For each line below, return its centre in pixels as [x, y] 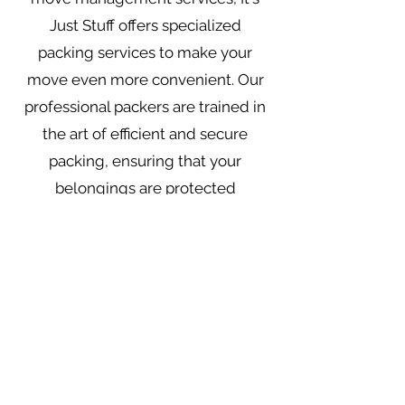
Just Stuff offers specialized [145, 25]
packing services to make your [145, 52]
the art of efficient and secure [145, 134]
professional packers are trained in [145, 107]
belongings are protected [145, 188]
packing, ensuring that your [145, 161]
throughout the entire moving [145, 215]
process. [145, 242]
